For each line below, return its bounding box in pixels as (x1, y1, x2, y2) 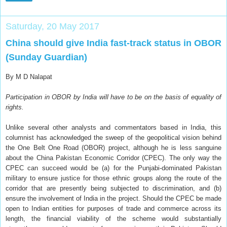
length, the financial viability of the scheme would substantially (6, 214, 221, 222)
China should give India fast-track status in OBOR (6, 37, 221, 48)
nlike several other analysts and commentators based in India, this (10, 123, 221, 131)
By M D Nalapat (6, 72, 52, 81)
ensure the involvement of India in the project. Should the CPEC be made (6, 194, 221, 202)
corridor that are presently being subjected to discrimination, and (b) (6, 184, 221, 192)
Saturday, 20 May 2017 (6, 21, 99, 31)
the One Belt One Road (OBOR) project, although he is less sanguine (6, 143, 221, 152)
